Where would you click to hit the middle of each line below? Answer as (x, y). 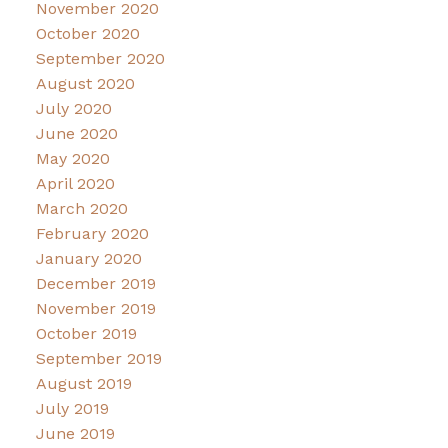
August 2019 (83, 383)
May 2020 (72, 158)
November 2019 (95, 308)
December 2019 (95, 283)
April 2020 (75, 183)
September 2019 (98, 358)
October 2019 (86, 333)
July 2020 (73, 108)
